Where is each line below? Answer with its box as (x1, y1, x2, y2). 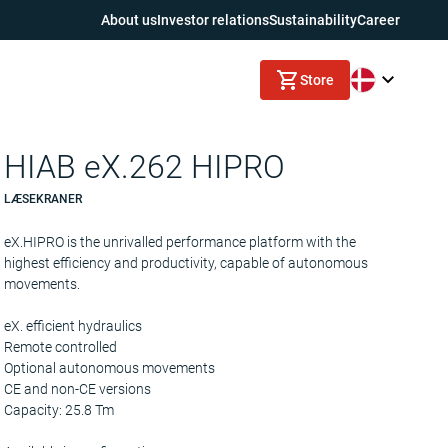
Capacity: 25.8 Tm (4, 402, 114, 418)
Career (357, 11, 400, 28)
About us (101, 11, 157, 28)
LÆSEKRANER (4, 192, 82, 206)
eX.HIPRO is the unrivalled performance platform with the (4, 234, 356, 250)
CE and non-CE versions (4, 381, 151, 397)
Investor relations (157, 11, 269, 28)
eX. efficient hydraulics (4, 318, 142, 334)
